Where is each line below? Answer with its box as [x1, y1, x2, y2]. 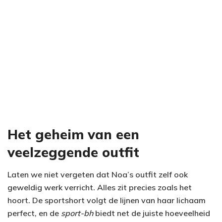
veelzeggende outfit [7, 144, 139, 161]
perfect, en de [7, 208, 61, 218]
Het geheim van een [7, 126, 139, 143]
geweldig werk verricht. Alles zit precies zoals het [7, 182, 192, 192]
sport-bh [61, 208, 93, 218]
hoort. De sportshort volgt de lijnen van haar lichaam [7, 195, 206, 205]
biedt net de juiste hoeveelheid [93, 208, 210, 218]
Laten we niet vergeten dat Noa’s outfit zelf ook [7, 169, 188, 179]
